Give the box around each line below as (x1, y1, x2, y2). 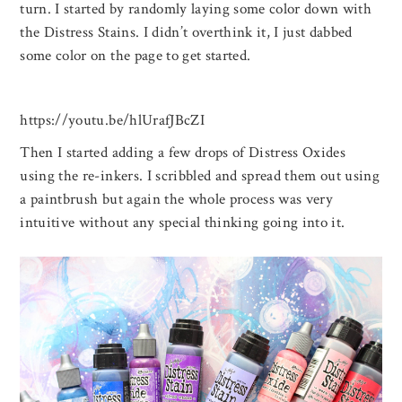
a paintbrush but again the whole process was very (20, 189, 334, 210)
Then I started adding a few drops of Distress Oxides (20, 143, 346, 163)
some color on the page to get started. (20, 46, 251, 66)
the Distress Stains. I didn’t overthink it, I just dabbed (20, 22, 353, 43)
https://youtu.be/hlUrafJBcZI (20, 110, 205, 131)
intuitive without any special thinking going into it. (20, 213, 345, 233)
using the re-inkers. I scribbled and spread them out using (20, 166, 380, 187)
